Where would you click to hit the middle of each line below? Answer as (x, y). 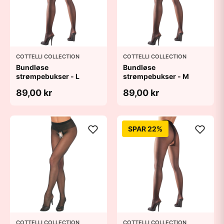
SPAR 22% (145, 129)
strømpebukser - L (48, 76)
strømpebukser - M (156, 76)
